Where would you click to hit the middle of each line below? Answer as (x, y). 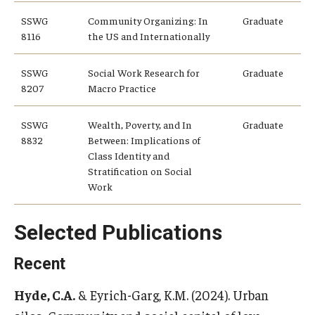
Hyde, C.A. (45, 295)
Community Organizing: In (148, 20)
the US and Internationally (149, 36)
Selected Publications (118, 232)
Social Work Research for (144, 72)
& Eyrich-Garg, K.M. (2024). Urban (172, 295)
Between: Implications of (144, 140)
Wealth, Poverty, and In (140, 124)
